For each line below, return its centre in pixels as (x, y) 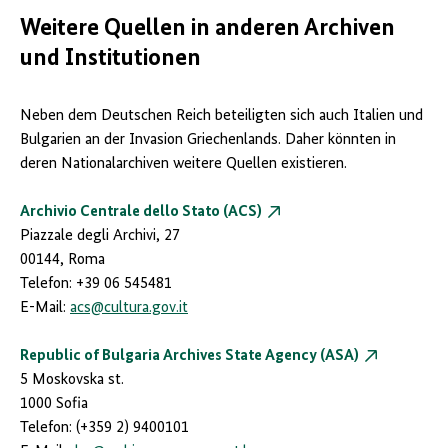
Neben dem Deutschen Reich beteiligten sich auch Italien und (221, 116)
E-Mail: (45, 308)
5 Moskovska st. (72, 380)
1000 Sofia (54, 404)
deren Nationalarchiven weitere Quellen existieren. (183, 164)
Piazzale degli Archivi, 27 (100, 236)
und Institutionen (110, 58)
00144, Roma (62, 260)
